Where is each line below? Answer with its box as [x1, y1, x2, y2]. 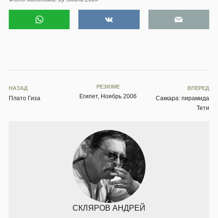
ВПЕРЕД [187, 85, 209, 91]
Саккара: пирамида [156, 95, 209, 102]
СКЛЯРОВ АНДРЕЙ [73, 204, 145, 213]
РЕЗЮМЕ [96, 84, 120, 90]
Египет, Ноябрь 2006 [79, 93, 137, 100]
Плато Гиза [9, 95, 40, 102]
